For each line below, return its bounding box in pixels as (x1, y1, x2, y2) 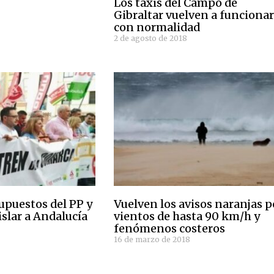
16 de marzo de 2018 (114, 234, 191, 244)
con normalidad (114, 20, 201, 34)
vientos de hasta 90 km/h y (114, 209, 261, 223)
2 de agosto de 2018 (114, 33, 188, 43)
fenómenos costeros (114, 221, 226, 235)
